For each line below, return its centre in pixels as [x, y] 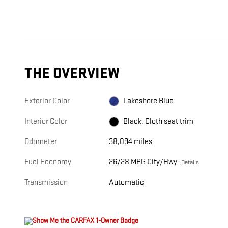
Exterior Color [47, 101]
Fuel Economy [48, 162]
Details [190, 163]
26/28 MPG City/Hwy [143, 162]
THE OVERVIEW [72, 74]
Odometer [41, 142]
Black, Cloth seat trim [159, 122]
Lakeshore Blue [149, 101]
